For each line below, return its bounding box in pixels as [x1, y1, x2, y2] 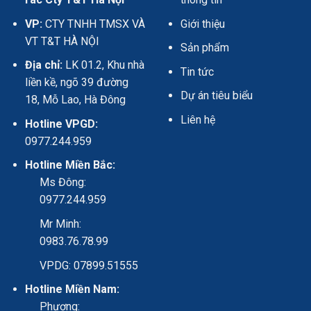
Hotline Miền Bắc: [24, 158, 115, 172]
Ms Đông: [39, 176, 86, 190]
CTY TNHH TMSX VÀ [42, 17, 145, 31]
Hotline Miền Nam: [24, 283, 119, 296]
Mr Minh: [39, 217, 81, 231]
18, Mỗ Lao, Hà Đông [24, 93, 126, 107]
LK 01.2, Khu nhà [62, 58, 144, 72]
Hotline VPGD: [24, 117, 98, 131]
